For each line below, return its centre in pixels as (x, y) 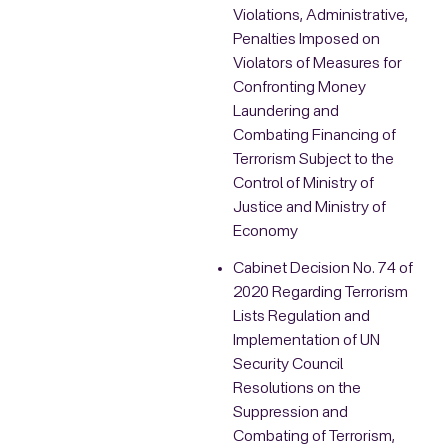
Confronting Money (299, 87)
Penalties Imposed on (306, 39)
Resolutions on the (296, 389)
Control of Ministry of (303, 183)
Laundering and (285, 111)
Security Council (287, 365)
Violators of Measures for (317, 63)
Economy (265, 231)
